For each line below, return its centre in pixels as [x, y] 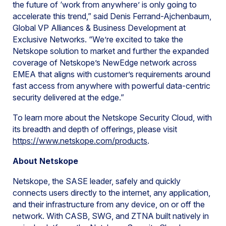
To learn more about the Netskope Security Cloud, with [112, 118]
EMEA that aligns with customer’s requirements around [111, 74]
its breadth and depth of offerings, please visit [95, 129]
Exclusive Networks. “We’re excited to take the [98, 39]
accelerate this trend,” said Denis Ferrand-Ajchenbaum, [112, 16]
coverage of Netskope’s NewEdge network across [105, 63]
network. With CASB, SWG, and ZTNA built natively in [111, 216]
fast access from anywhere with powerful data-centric [111, 86]
